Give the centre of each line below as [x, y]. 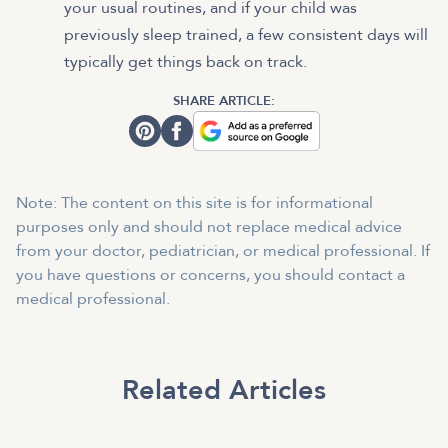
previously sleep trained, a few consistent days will [246, 34]
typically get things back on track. [185, 61]
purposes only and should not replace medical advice [209, 226]
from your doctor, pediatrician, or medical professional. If [223, 250]
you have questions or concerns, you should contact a [210, 274]
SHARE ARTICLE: [224, 100]
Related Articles [224, 390]
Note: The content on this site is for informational [194, 202]
